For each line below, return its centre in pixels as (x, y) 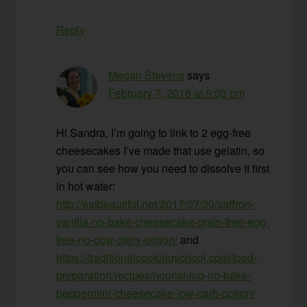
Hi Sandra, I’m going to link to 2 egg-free (154, 133)
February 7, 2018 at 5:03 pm (177, 93)
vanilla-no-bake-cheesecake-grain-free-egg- (163, 222)
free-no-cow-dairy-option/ (117, 240)
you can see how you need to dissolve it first (163, 169)
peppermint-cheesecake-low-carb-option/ (156, 293)
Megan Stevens (147, 75)
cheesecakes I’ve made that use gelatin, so (161, 151)
